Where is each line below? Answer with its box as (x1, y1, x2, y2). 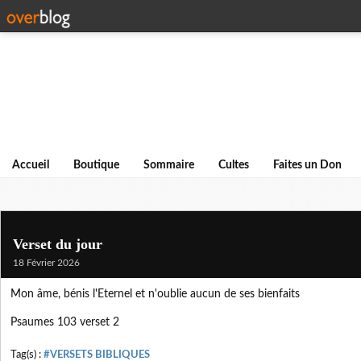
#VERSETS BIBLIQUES (44, 350, 150, 359)
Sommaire (143, 160, 194, 171)
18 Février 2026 (13, 258, 80, 268)
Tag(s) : (10, 350, 44, 359)
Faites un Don (273, 160, 342, 171)
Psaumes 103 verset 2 (10, 317, 119, 328)
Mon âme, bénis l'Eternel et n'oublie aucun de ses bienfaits (10, 288, 300, 300)
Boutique (73, 160, 119, 171)
